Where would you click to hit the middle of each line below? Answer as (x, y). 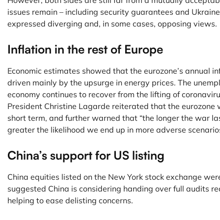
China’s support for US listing (86, 155)
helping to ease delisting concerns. (70, 200)
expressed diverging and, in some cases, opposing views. (112, 24)
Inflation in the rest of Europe (85, 49)
